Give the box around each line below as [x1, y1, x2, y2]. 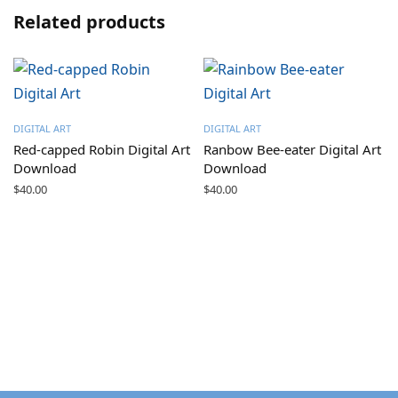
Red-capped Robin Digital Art [13, 140, 190, 159]
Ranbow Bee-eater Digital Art [203, 140, 381, 159]
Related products [13, 10, 165, 35]
